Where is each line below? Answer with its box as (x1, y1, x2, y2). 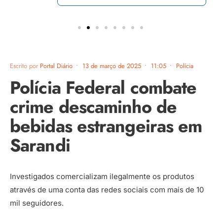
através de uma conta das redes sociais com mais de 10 (10, 184, 204, 194)
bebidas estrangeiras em (10, 113, 202, 139)
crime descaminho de (10, 94, 177, 119)
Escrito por (10, 61, 40, 71)
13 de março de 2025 (82, 61, 141, 71)
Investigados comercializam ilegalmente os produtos (10, 171, 194, 181)
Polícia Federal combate (10, 74, 197, 100)
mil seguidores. (10, 198, 64, 208)
